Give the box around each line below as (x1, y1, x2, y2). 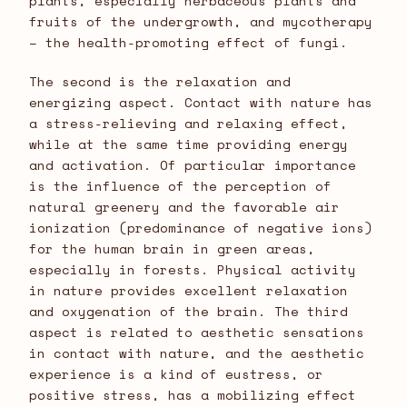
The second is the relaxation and (29, 72, 291, 92)
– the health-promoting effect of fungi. (29, 33, 348, 53)
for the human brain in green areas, (29, 239, 315, 259)
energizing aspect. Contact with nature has (29, 93, 372, 113)
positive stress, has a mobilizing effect (29, 385, 356, 405)
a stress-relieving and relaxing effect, (29, 114, 348, 134)
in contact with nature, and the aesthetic (29, 343, 364, 363)
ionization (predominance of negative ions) (29, 218, 372, 238)
